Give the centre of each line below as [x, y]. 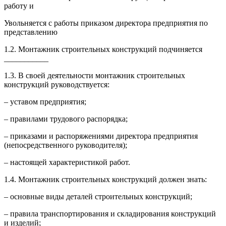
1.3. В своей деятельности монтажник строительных [95, 75]
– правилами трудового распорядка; [66, 119]
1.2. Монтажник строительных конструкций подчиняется [103, 49]
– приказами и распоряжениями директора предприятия [101, 136]
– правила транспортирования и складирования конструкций [110, 213]
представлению [31, 32]
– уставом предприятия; [45, 101]
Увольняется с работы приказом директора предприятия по [106, 23]
